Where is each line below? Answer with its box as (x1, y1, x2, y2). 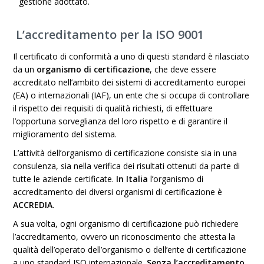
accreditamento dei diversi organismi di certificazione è (13, 186, 223, 197)
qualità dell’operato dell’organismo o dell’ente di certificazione (13, 244, 247, 255)
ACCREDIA (13, 199, 53, 210)
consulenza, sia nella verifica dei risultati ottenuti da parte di (13, 160, 240, 171)
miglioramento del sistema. (13, 128, 117, 140)
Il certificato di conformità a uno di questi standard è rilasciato (13, 51, 250, 62)
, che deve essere (150, 64, 217, 75)
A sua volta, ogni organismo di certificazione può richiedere (13, 218, 239, 229)
